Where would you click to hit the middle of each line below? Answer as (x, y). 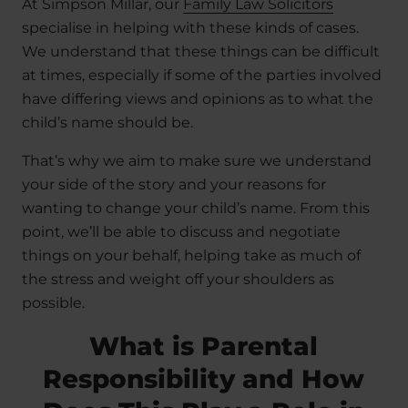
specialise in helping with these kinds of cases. (190, 28)
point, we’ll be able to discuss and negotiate (181, 232)
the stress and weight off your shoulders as (178, 279)
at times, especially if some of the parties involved (202, 75)
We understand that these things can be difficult (201, 51)
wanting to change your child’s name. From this (196, 208)
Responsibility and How (204, 379)
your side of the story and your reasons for (174, 184)
